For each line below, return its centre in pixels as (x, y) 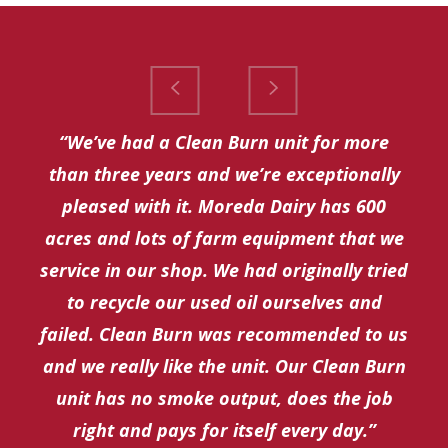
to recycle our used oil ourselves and (224, 302)
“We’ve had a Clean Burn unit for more (224, 142)
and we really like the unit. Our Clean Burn (224, 366)
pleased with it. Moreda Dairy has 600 (224, 206)
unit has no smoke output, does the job (224, 398)
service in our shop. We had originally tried (224, 270)
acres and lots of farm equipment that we (224, 238)
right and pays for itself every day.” (224, 430)
